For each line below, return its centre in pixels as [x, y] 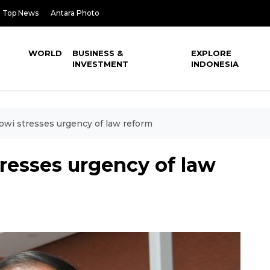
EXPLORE [212, 53]
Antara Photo [75, 13]
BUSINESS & [98, 53]
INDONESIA [215, 64]
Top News [20, 13]
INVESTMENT [101, 64]
